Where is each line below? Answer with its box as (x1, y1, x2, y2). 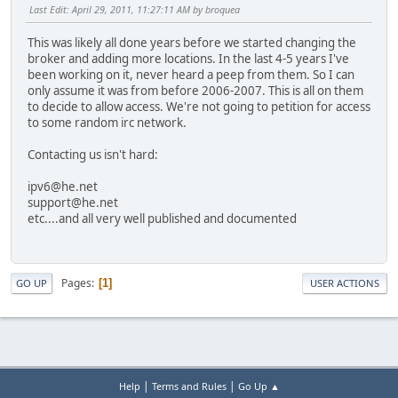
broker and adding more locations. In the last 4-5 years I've (28, 50, 349, 67)
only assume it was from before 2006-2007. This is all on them (28, 82, 363, 99)
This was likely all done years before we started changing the (28, 34, 356, 51)
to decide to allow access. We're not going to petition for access (28, 98, 370, 115)
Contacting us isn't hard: (28, 146, 158, 163)
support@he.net (28, 194, 118, 211)
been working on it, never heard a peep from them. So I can (28, 66, 354, 83)
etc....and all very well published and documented (28, 210, 297, 227)
